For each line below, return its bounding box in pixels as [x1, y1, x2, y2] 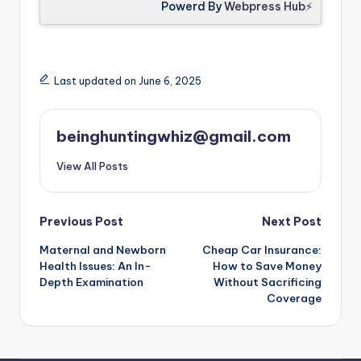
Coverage [267, 290, 322, 305]
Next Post [262, 214, 322, 229]
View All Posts [56, 159, 128, 172]
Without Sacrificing [214, 274, 322, 289]
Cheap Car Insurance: [202, 242, 322, 257]
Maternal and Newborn [39, 242, 166, 257]
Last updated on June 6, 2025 [53, 75, 201, 88]
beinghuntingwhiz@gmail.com [56, 127, 291, 147]
